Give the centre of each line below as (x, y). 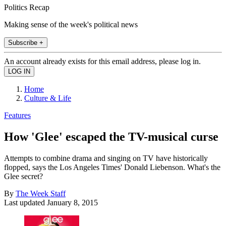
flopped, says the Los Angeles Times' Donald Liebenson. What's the (112, 167)
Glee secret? (23, 176)
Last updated (25, 202)
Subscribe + (26, 42)
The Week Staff (41, 193)
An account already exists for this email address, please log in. (102, 61)
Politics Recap (27, 7)
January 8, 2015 (72, 202)
